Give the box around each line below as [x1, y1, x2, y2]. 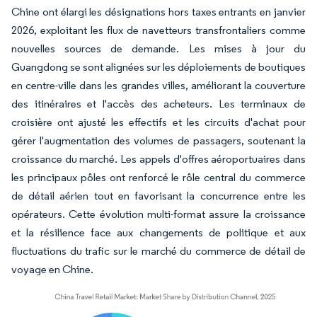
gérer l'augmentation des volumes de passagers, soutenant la [11, 133, 306, 147]
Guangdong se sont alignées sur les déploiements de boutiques [11, 59, 306, 74]
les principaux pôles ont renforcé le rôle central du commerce [11, 170, 306, 184]
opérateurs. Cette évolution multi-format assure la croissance [11, 207, 306, 221]
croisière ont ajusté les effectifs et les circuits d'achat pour [11, 115, 306, 129]
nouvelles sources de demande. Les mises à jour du [11, 41, 306, 55]
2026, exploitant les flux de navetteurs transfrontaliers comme [11, 23, 306, 37]
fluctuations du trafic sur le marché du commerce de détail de [11, 243, 306, 258]
